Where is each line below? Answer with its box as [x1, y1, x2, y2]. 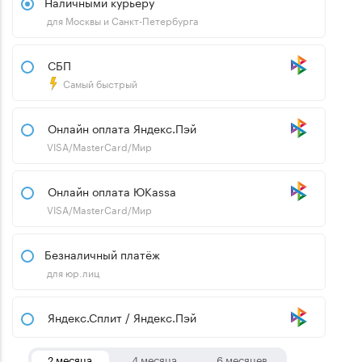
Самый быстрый [61, 75, 137, 91]
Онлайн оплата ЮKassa [48, 182, 176, 200]
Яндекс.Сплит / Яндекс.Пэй [48, 308, 196, 326]
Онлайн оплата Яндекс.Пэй [48, 119, 196, 137]
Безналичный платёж [44, 245, 160, 263]
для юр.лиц [47, 264, 99, 280]
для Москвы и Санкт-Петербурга [47, 12, 198, 28]
